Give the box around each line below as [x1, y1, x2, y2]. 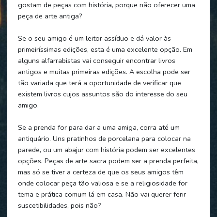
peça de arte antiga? [17, 11, 82, 21]
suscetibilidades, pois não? [17, 200, 101, 210]
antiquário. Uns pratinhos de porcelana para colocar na [17, 133, 191, 143]
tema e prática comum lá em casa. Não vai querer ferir [17, 189, 186, 199]
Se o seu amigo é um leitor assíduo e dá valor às [17, 33, 171, 43]
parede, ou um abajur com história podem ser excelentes [17, 144, 195, 155]
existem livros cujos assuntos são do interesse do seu [17, 89, 187, 99]
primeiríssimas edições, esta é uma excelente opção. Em [17, 44, 192, 54]
